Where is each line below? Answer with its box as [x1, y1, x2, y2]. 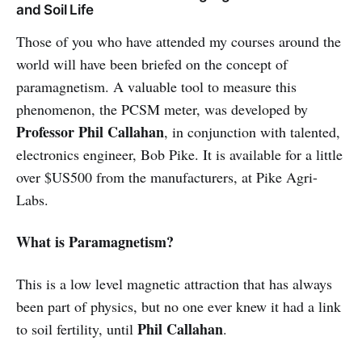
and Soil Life [16, 2, 94, 19]
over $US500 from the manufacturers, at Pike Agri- [16, 167, 318, 187]
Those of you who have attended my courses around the [16, 32, 341, 52]
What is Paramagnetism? [16, 231, 174, 253]
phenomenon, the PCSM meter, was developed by [16, 99, 308, 120]
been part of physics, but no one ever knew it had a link [16, 297, 341, 317]
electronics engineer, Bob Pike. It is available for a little [16, 145, 343, 165]
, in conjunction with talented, [164, 122, 340, 142]
